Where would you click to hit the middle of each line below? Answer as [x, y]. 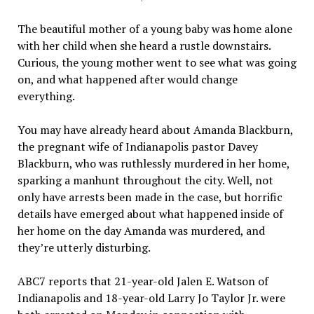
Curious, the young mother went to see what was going [157, 62]
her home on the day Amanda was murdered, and [141, 230]
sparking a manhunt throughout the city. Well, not [145, 180]
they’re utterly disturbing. [84, 247]
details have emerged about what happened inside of [150, 213]
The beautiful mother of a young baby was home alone [155, 28]
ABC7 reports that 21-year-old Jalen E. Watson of [143, 281]
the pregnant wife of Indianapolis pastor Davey [137, 146]
